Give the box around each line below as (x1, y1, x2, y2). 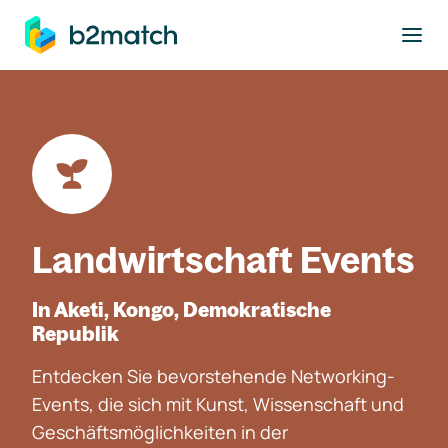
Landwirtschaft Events (32, 237, 415, 282)
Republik (32, 321, 119, 346)
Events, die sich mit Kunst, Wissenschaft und (32, 392, 404, 416)
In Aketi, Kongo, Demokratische (32, 297, 331, 322)
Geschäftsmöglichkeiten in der (32, 420, 288, 444)
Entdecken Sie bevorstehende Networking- (32, 364, 395, 388)
